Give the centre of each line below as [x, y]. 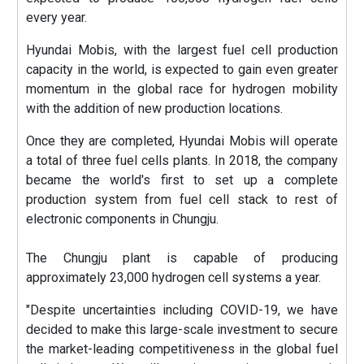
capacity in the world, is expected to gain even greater [182, 70]
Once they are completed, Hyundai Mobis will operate [182, 141]
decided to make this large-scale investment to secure [182, 330]
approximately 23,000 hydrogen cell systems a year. [174, 278]
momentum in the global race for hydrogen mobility [182, 89]
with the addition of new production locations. [155, 109]
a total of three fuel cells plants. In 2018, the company [182, 161]
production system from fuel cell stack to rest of [182, 200]
